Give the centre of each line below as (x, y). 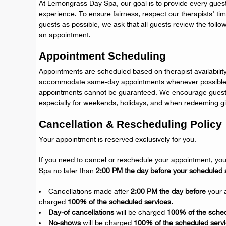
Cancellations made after (90, 191)
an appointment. (65, 35)
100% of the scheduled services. (120, 202)
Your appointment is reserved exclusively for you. (118, 139)
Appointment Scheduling (102, 56)
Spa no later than (67, 171)
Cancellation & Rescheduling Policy (130, 124)
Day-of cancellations (81, 212)
